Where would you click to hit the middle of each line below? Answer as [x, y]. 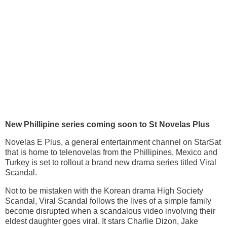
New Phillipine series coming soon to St [82, 124]
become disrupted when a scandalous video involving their [110, 211]
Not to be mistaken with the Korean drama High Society [104, 191]
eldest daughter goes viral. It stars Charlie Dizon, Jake [102, 221]
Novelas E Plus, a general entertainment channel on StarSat [113, 142]
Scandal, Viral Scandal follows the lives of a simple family [108, 201]
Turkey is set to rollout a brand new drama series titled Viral [111, 163]
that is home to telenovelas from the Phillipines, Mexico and [111, 153]
